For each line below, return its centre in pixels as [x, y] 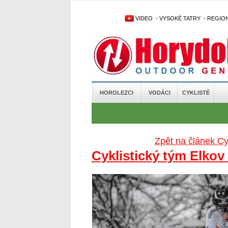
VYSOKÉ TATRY [180, 18]
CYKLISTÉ [196, 93]
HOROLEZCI [116, 93]
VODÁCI [159, 93]
